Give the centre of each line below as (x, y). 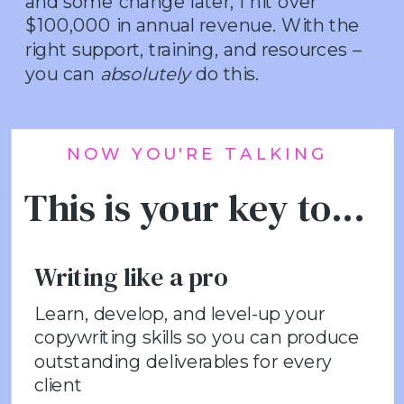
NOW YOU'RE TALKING (197, 153)
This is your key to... (194, 207)
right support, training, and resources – (193, 49)
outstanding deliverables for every (183, 361)
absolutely (145, 73)
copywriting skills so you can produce (197, 337)
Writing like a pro (130, 276)
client (58, 385)
